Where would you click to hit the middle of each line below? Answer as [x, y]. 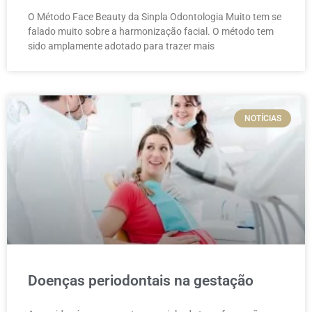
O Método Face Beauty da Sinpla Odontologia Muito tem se [155, 16]
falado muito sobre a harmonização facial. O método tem [151, 31]
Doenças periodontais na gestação [141, 280]
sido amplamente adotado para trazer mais [121, 46]
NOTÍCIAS [263, 118]
